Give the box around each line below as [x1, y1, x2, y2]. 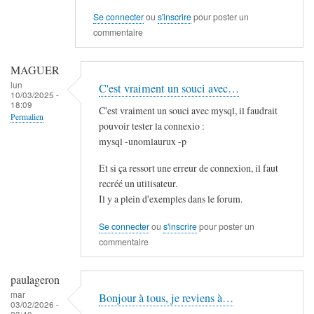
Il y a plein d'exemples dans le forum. [99, 192, 243, 206]
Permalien [11, 111, 43, 123]
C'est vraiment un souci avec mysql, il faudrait [99, 103, 278, 117]
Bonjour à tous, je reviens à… [99, 290, 233, 306]
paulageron [11, 272, 60, 288]
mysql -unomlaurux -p [99, 134, 186, 148]
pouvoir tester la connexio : [99, 118, 205, 132]
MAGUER [11, 62, 60, 78]
